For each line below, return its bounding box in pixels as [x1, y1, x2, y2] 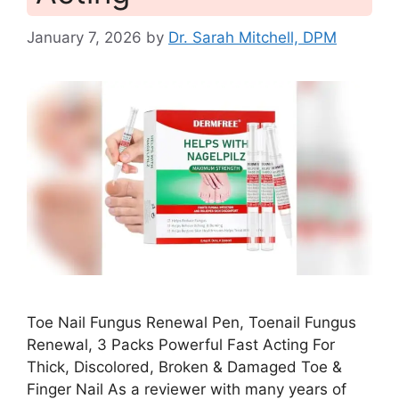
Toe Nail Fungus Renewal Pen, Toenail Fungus [27, 313, 356, 331]
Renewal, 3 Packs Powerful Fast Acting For [27, 336, 335, 354]
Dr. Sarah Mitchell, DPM [168, 28, 337, 46]
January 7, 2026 [27, 28, 142, 46]
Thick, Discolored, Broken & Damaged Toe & [27, 358, 342, 376]
